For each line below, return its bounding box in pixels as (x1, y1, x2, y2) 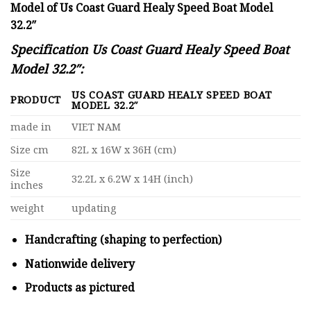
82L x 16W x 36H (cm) (72, 143, 177, 157)
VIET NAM (72, 120, 121, 134)
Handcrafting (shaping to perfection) (24, 232, 221, 248)
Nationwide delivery (24, 255, 137, 271)
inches (10, 178, 43, 192)
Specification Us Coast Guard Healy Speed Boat (10, 41, 289, 58)
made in (10, 120, 51, 134)
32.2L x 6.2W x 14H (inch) (72, 172, 194, 186)
